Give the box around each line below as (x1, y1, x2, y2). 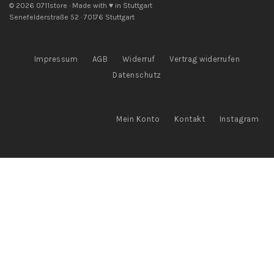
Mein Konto (116, 114, 160, 124)
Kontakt (174, 114, 205, 124)
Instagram (219, 114, 259, 124)
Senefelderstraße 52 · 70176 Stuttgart (9, 12, 135, 21)
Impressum (34, 54, 78, 64)
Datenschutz (113, 70, 161, 80)
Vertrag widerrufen (169, 54, 240, 64)
